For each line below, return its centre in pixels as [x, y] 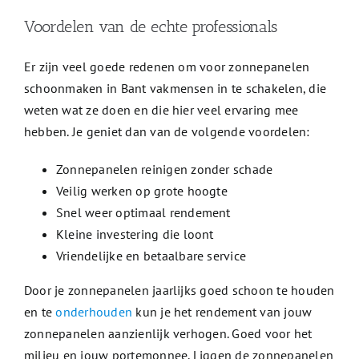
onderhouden [94, 312]
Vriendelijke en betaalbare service [151, 256]
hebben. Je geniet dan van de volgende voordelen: [167, 132]
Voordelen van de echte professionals [151, 27]
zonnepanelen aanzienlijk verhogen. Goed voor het [168, 334]
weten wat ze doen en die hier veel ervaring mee [161, 110]
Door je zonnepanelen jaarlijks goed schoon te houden [179, 290]
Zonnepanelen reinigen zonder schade [164, 169]
